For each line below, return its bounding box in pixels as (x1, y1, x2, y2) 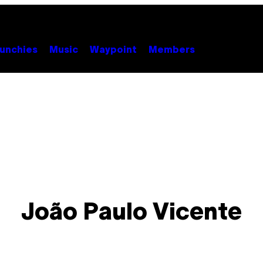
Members (149, 46, 195, 55)
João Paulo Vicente (21, 203, 242, 225)
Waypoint (90, 46, 137, 55)
